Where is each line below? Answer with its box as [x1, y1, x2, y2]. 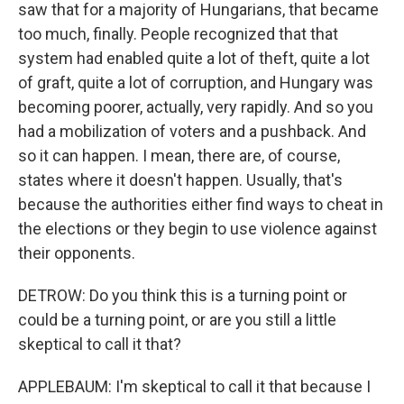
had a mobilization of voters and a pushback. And [18, 122, 366, 141]
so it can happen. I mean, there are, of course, [18, 146, 340, 165]
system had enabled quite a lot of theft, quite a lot [18, 49, 370, 68]
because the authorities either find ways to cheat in [18, 195, 383, 214]
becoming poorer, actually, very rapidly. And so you [18, 97, 373, 116]
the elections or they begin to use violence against [18, 219, 377, 238]
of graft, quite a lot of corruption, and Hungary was [18, 73, 373, 92]
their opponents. [18, 243, 135, 262]
